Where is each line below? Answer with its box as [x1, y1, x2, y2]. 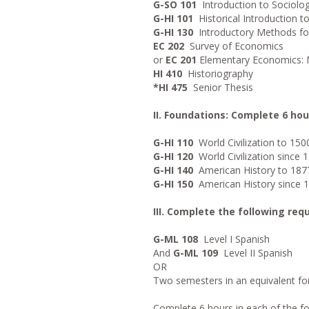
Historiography [182, 67, 253, 80]
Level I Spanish [198, 232, 270, 246]
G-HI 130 [153, 26, 193, 39]
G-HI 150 [153, 177, 193, 190]
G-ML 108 [153, 232, 198, 246]
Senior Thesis [188, 81, 253, 94]
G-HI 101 [153, 12, 193, 25]
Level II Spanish [218, 246, 292, 259]
